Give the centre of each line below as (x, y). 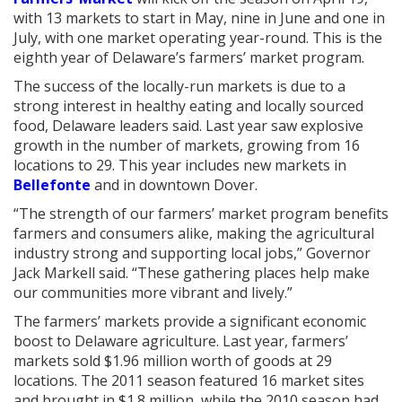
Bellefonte (52, 185)
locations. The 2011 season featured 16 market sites (189, 380)
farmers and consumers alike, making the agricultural (194, 233)
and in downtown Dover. (174, 185)
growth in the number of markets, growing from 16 (187, 145)
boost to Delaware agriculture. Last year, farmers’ (181, 341)
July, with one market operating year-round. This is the (198, 38)
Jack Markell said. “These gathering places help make (192, 273)
